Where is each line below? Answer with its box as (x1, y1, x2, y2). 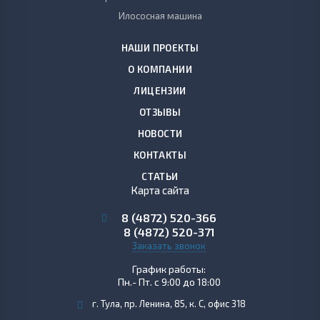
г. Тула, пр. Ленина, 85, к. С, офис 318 (90, 298, 246, 310)
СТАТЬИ (141, 171, 179, 183)
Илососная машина (118, 10, 202, 22)
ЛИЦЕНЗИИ (134, 85, 186, 97)
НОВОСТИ (137, 128, 183, 140)
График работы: (132, 263, 206, 276)
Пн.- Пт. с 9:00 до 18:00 (117, 276, 221, 289)
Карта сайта (131, 184, 189, 197)
